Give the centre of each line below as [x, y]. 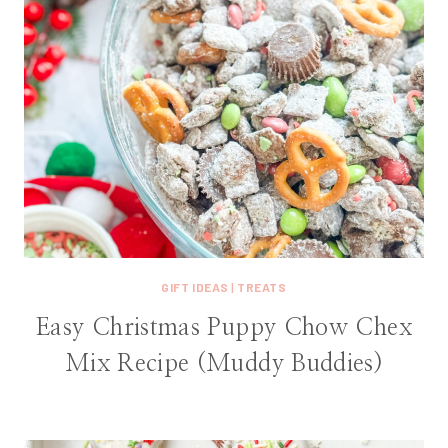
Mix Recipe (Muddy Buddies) [224, 364]
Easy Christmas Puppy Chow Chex [224, 328]
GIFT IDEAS [195, 287]
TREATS [262, 287]
